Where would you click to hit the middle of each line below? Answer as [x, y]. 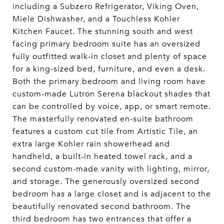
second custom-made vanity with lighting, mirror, [111, 169]
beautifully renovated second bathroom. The [102, 206]
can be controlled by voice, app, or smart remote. [112, 106]
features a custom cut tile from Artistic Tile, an [105, 131]
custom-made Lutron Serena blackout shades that [111, 94]
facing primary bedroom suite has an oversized [106, 44]
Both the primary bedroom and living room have [109, 81]
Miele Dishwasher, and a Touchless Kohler [96, 19]
